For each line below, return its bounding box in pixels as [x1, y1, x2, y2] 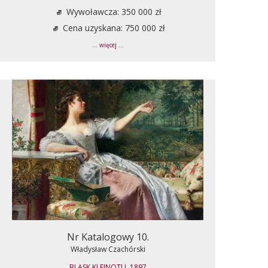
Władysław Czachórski [70, 243, 145, 254]
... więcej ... [92, 41, 124, 49]
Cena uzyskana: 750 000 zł [60, 22, 165, 33]
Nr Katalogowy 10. [66, 230, 149, 243]
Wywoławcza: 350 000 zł [63, 5, 162, 17]
